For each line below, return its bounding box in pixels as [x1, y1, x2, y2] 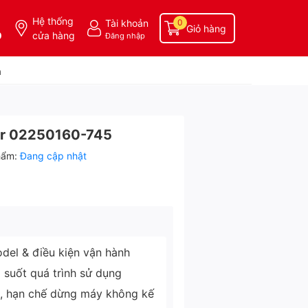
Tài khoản [105, 16, 148, 29]
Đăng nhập [105, 30, 145, 41]
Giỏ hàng [186, 22, 226, 34]
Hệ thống [32, 15, 74, 27]
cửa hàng [32, 30, 75, 41]
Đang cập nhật [20, 150, 87, 162]
